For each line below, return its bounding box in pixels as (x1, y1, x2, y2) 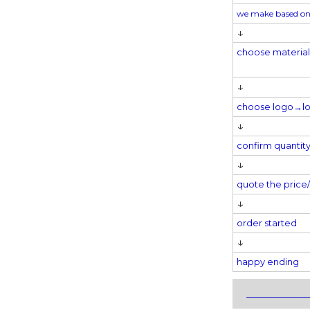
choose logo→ (237, 101, 302, 113)
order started (237, 217, 297, 229)
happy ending (237, 256, 299, 268)
